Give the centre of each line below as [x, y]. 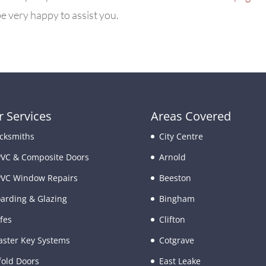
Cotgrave [176, 240]
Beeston [175, 178]
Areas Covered [191, 116]
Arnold [172, 157]
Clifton [172, 220]
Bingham [177, 199]
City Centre [181, 137]
